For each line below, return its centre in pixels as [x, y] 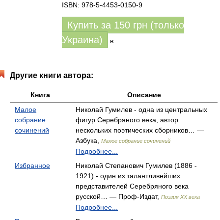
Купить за [91, 25]
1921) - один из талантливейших [128, 176]
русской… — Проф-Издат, [118, 196]
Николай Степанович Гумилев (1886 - [136, 165]
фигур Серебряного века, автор [127, 120]
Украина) [82, 40]
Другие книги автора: [52, 75]
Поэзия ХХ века [180, 197]
